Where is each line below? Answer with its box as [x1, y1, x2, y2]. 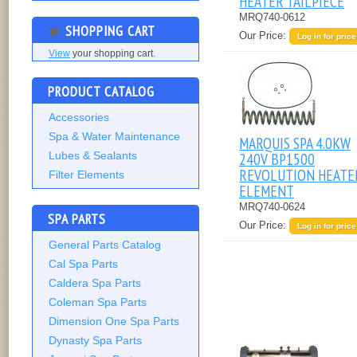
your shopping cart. [70, 49, 155, 59]
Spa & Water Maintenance [49, 130, 180, 143]
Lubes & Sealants [49, 149, 137, 163]
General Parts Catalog [49, 238, 161, 252]
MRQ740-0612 [239, 10, 305, 23]
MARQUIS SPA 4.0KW [239, 132, 351, 153]
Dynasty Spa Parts [49, 334, 142, 347]
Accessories [49, 111, 109, 124]
